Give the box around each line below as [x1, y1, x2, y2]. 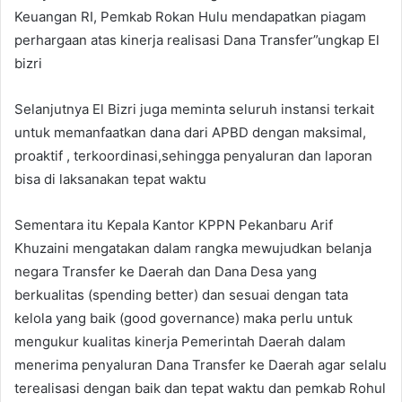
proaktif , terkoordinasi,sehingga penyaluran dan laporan [14, 147, 372, 165]
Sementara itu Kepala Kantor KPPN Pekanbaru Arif [14, 216, 333, 234]
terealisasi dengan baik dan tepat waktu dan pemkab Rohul [14, 380, 386, 398]
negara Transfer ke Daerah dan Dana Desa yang [14, 263, 317, 281]
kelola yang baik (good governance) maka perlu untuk [14, 310, 353, 328]
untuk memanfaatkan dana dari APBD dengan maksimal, [14, 124, 366, 142]
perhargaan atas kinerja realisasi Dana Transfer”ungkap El [14, 31, 380, 49]
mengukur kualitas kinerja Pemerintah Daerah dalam [14, 333, 345, 351]
